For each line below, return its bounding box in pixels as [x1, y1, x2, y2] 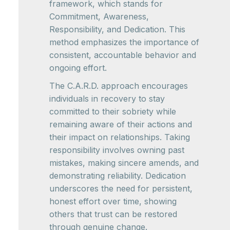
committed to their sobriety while [49, 106, 176, 117]
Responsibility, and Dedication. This [49, 24, 185, 35]
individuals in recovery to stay [49, 93, 165, 104]
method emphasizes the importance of [49, 37, 199, 48]
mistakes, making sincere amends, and [49, 158, 199, 168]
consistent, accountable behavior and [49, 50, 196, 61]
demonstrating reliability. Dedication [49, 170, 186, 181]
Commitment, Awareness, [49, 11, 149, 22]
